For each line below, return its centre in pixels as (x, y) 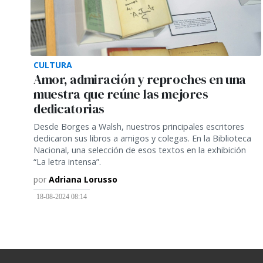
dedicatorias (69, 109)
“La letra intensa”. (67, 161)
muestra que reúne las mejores (121, 94)
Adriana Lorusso (83, 179)
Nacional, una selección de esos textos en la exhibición (140, 150)
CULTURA (53, 65)
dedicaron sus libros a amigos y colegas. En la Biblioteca (142, 138)
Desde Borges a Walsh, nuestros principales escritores (139, 126)
